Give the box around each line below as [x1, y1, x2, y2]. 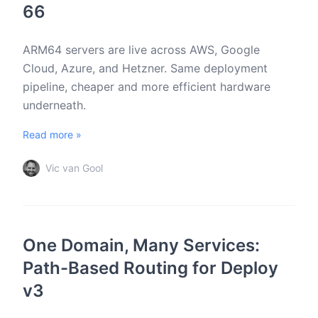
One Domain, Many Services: [23, 235, 260, 256]
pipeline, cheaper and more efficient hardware [23, 79, 270, 94]
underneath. [23, 98, 86, 112]
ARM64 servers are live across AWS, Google [23, 43, 260, 57]
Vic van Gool [45, 162, 103, 174]
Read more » [23, 128, 82, 141]
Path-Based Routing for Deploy [23, 258, 278, 278]
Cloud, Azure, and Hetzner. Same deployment [23, 61, 268, 75]
